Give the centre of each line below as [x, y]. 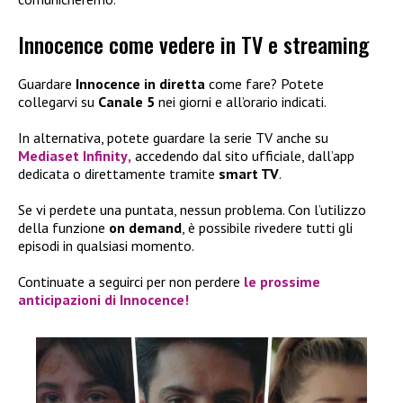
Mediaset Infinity [73, 155]
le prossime [280, 281]
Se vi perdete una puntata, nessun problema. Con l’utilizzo [192, 209]
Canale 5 [126, 101]
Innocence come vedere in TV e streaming [193, 44]
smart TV [249, 173]
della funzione [63, 227]
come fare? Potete [264, 83]
